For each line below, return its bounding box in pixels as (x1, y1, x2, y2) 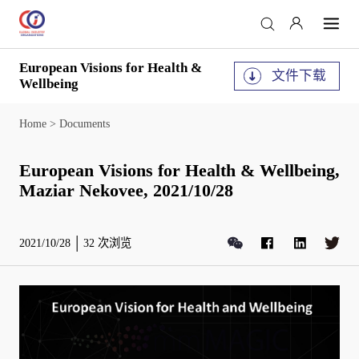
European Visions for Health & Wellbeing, (18, 160, 340, 180)
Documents (58, 116, 110, 130)
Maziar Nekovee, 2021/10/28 (18, 180, 233, 200)
